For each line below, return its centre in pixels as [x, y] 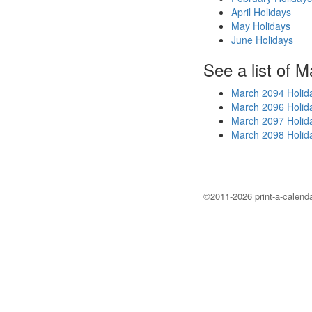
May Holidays [261, 26]
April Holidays [261, 12]
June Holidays [262, 40]
